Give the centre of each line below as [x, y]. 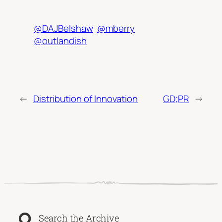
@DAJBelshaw [63, 28]
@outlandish [60, 40]
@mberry [116, 28]
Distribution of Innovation [85, 99]
